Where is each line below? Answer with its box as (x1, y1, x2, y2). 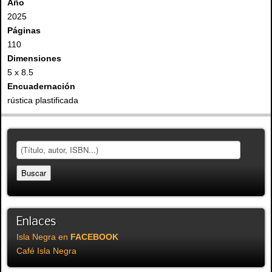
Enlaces (16, 216, 56, 229)
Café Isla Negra (16, 246, 76, 256)
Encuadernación (7, 81, 75, 92)
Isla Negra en (16, 232, 70, 242)
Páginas (7, 25, 41, 36)
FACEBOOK (70, 232, 118, 242)
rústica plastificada (7, 95, 78, 106)
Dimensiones (7, 53, 61, 64)
